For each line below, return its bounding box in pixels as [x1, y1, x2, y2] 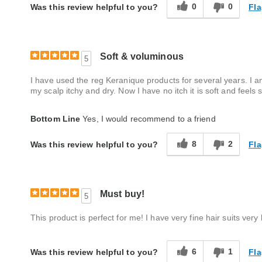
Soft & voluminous [100, 51, 184, 61]
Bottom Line [30, 114, 81, 123]
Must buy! [100, 189, 145, 199]
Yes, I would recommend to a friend [80, 114, 216, 123]
